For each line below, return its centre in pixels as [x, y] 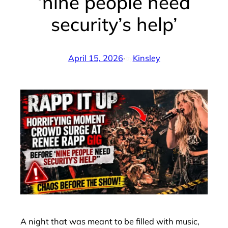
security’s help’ [114, 24]
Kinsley [146, 58]
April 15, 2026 [95, 58]
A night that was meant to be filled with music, [110, 221]
